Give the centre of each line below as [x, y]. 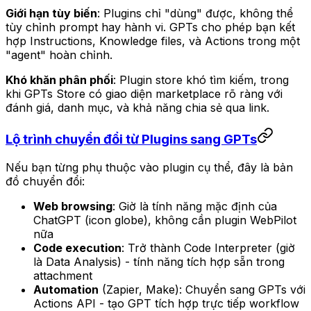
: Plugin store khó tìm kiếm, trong [201, 79]
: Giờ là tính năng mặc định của [195, 207]
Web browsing [73, 207]
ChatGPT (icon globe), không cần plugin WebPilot [165, 220]
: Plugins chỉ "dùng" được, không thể [195, 13]
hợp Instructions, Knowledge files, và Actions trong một [153, 41]
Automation [66, 290]
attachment [63, 276]
